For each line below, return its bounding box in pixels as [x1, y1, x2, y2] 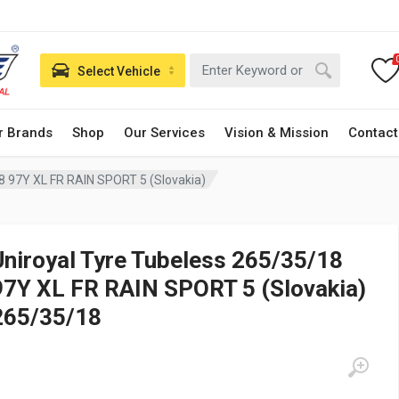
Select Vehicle [77, 63, 161, 78]
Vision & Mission [224, 125, 329, 141]
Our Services [124, 125, 205, 141]
